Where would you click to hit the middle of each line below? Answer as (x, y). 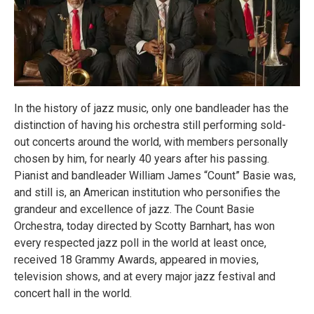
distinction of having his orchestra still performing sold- (150, 125)
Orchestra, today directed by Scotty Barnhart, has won (144, 226)
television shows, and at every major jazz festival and (145, 277)
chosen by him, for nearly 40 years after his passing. (142, 159)
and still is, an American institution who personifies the (147, 193)
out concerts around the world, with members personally (151, 142)
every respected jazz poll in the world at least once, (140, 243)
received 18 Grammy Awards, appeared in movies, (136, 260)
